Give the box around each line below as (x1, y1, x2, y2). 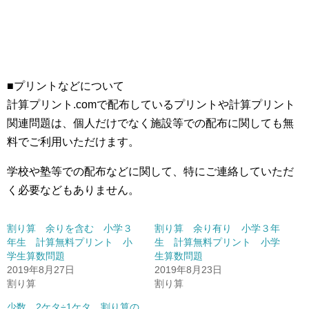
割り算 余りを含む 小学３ (7, 223, 132, 234)
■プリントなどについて (7, 80, 124, 92)
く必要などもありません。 (7, 184, 139, 196)
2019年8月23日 (154, 264, 222, 275)
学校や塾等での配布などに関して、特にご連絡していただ (7, 166, 294, 177)
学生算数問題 (7, 250, 65, 261)
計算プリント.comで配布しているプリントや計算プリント (7, 99, 295, 110)
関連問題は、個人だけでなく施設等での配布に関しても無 (7, 117, 294, 129)
